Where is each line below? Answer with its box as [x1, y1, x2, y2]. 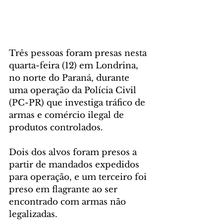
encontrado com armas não [9, 197, 128, 207]
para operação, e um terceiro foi [9, 172, 149, 182]
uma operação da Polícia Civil [9, 85, 139, 96]
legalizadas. [9, 209, 57, 220]
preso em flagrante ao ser [9, 184, 120, 195]
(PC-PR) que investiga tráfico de [9, 98, 148, 108]
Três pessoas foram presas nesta [9, 48, 149, 58]
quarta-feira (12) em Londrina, [9, 60, 141, 71]
